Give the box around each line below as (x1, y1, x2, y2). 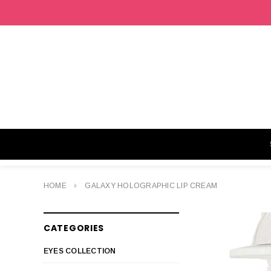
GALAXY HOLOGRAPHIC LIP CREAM (85, 181, 218, 190)
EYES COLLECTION (44, 247, 116, 255)
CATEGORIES (44, 222, 104, 234)
